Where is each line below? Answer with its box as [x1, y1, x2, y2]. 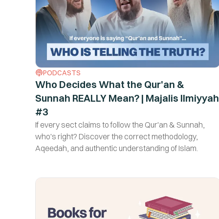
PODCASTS [43, 68, 81, 77]
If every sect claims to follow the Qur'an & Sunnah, [35, 119, 205, 130]
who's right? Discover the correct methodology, [35, 131, 198, 141]
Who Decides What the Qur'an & [35, 78, 184, 90]
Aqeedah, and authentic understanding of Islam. [35, 143, 198, 153]
